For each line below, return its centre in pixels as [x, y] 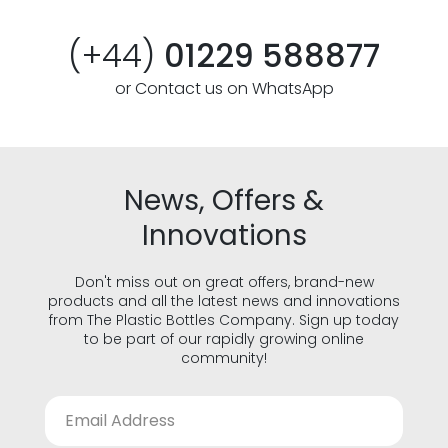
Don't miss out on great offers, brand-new [224, 281]
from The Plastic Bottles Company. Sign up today [224, 319]
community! [224, 357]
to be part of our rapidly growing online [224, 338]
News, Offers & [224, 200]
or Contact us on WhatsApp [224, 88]
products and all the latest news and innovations [224, 300]
